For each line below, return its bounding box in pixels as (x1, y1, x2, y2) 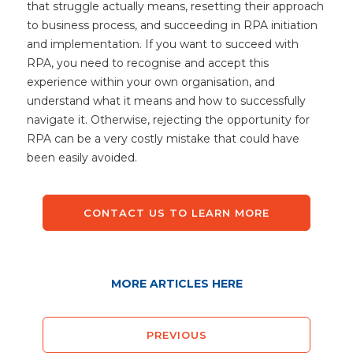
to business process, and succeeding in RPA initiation (27, 17, 318, 32)
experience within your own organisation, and (27, 74, 275, 89)
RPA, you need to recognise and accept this (27, 55, 269, 70)
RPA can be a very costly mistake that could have (27, 131, 299, 146)
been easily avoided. (27, 150, 137, 165)
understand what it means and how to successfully (27, 93, 306, 108)
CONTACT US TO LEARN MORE (84, 206, 269, 219)
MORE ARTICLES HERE (110, 276, 243, 291)
